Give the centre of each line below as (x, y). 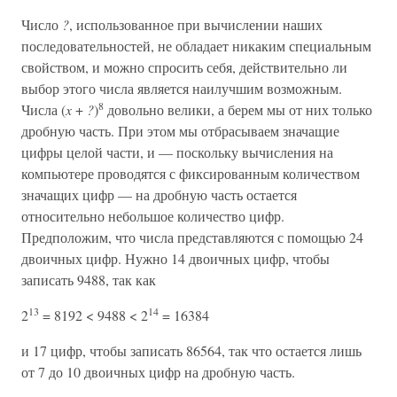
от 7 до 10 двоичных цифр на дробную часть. (158, 372)
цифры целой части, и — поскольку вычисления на (177, 152)
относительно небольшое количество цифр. (153, 216)
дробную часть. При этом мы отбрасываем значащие (180, 131)
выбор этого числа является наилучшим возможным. (182, 88)
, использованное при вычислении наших (196, 24)
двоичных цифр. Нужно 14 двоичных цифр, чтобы (175, 258)
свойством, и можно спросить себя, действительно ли (184, 67)
